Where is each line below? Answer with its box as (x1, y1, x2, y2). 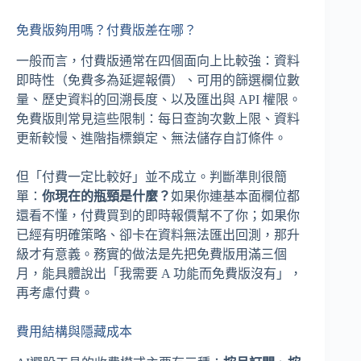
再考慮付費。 (16, 286, 93, 301)
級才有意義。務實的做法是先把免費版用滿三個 (16, 247, 287, 262)
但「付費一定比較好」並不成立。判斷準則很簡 (16, 170, 287, 185)
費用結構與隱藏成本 (16, 325, 132, 339)
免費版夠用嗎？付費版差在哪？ (16, 23, 197, 37)
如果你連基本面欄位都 (171, 189, 300, 204)
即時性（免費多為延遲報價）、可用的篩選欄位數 (16, 73, 300, 88)
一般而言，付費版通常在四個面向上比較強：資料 (16, 54, 300, 68)
